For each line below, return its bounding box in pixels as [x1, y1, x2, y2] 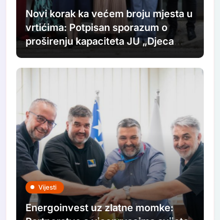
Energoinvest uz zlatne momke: [26, 201, 174, 214]
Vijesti [38, 183, 57, 191]
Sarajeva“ [26, 49, 71, 61]
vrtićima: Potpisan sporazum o [26, 22, 168, 34]
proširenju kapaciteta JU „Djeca [26, 35, 174, 48]
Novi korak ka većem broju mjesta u [26, 8, 193, 20]
